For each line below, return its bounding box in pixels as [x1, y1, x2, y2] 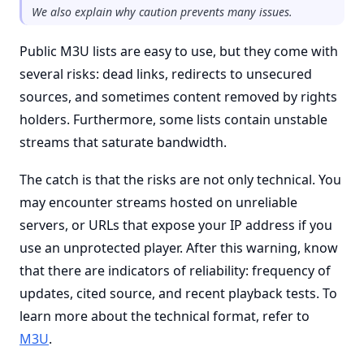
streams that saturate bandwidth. [19, 133, 227, 151]
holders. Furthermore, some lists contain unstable [19, 110, 327, 128]
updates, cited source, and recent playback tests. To [19, 284, 337, 302]
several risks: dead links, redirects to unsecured [19, 65, 312, 83]
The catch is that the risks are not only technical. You [19, 171, 341, 188]
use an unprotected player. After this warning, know [19, 239, 338, 257]
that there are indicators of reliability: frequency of [19, 262, 331, 279]
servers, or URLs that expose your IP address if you [19, 216, 332, 234]
